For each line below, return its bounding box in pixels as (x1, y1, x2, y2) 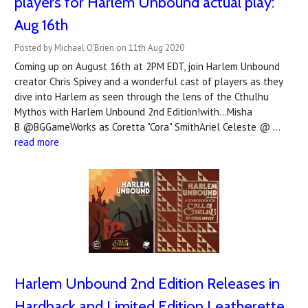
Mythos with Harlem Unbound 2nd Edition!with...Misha (14, 104, 252, 118)
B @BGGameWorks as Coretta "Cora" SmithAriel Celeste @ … (14, 120, 280, 133)
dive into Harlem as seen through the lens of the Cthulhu (14, 89, 269, 103)
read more (14, 135, 59, 148)
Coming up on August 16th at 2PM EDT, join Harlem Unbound (14, 59, 280, 73)
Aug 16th (14, 15, 68, 34)
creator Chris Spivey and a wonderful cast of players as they (14, 74, 283, 88)
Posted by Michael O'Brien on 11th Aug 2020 (14, 41, 184, 54)
